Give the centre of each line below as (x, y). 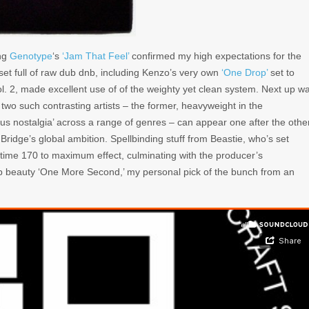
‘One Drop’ (245, 72)
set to (281, 72)
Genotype (31, 56)
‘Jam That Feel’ (96, 56)
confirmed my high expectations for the (215, 56)
